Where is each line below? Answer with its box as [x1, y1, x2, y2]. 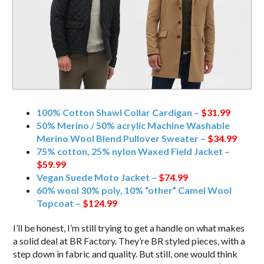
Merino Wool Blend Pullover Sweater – [37, 132, 208, 144]
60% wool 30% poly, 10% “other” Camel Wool [37, 184, 232, 196]
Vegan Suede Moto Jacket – [37, 171, 159, 183]
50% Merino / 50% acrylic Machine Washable [37, 119, 230, 131]
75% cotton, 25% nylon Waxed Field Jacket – [37, 145, 230, 157]
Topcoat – [37, 197, 83, 209]
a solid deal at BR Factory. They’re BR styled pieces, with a [13, 235, 246, 246]
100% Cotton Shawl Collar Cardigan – [37, 106, 202, 118]
